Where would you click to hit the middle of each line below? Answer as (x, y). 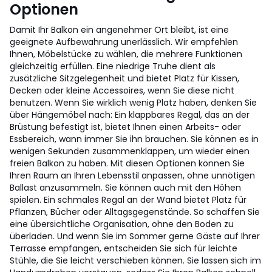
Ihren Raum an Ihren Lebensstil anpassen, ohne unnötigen (132, 175)
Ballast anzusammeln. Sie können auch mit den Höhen (125, 188)
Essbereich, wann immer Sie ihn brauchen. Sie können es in (134, 139)
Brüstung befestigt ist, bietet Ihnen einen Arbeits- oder (125, 127)
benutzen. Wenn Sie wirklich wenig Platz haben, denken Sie (133, 103)
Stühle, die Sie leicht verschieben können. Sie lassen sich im (135, 260)
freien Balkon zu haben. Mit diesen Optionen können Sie (127, 163)
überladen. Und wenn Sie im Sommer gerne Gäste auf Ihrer (135, 236)
